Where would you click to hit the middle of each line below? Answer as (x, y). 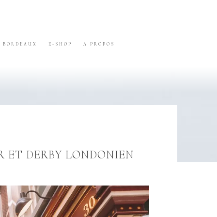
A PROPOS (99, 44)
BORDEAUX (20, 44)
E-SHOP (60, 44)
